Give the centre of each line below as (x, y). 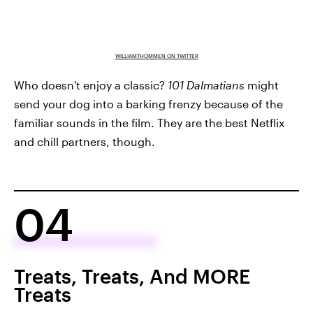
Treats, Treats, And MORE (132, 276)
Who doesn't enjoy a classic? (91, 85)
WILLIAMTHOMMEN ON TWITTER (156, 56)
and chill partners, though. (85, 141)
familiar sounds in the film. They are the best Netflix (149, 122)
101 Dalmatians (208, 85)
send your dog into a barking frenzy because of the (148, 103)
